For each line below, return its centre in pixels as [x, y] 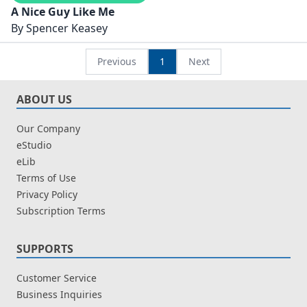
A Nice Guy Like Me [63, 11]
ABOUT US [44, 99]
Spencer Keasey [67, 28]
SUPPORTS [45, 248]
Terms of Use [46, 177]
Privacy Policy [47, 194]
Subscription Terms [61, 210]
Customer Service [57, 278]
